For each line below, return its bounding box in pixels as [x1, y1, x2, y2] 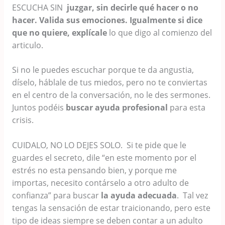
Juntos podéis [12, 102, 66, 114]
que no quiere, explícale [12, 27, 109, 38]
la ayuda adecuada [98, 190, 177, 201]
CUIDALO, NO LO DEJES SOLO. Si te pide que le [12, 140, 186, 151]
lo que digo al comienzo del [108, 27, 212, 38]
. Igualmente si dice [125, 14, 202, 26]
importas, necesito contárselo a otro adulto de [12, 177, 189, 189]
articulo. [12, 39, 43, 51]
